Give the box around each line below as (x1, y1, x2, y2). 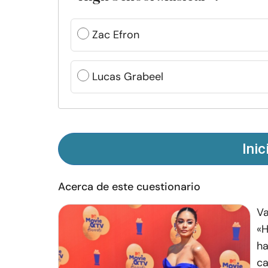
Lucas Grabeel (92, 69, 163, 84)
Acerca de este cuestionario (58, 179, 200, 194)
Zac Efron (92, 28, 139, 42)
